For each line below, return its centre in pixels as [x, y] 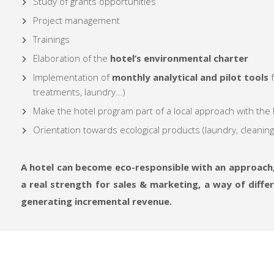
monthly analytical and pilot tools [190, 77]
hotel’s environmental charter [179, 58]
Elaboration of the [72, 58]
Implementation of [72, 77]
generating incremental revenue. [96, 202]
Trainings [51, 39]
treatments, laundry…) [79, 92]
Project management [76, 20]
